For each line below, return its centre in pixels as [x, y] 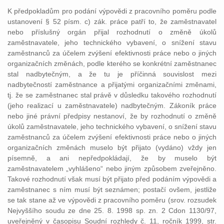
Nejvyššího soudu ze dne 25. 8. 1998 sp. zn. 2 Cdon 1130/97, [112, 210]
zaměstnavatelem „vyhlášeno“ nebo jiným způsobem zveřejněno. [112, 168]
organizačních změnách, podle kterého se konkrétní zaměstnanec [112, 63]
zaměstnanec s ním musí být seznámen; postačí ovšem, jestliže [112, 189]
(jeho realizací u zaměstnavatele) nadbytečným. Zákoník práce [112, 105]
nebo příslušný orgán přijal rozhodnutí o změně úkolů [112, 32]
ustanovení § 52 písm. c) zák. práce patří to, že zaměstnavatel [112, 21]
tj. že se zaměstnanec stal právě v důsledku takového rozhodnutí [112, 95]
